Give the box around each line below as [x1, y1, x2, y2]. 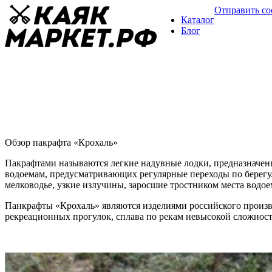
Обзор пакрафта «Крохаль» [5, 137, 118, 148]
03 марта [85, 125, 112, 134]
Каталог [181, 15, 214, 25]
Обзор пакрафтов [5, 123, 76, 134]
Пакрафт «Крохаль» [5, 97, 114, 110]
